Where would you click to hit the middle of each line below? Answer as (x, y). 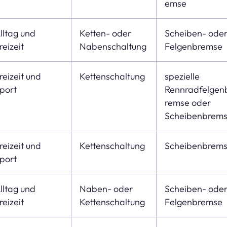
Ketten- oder (105, 33)
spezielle (182, 76)
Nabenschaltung (113, 46)
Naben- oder (106, 188)
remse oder (187, 102)
